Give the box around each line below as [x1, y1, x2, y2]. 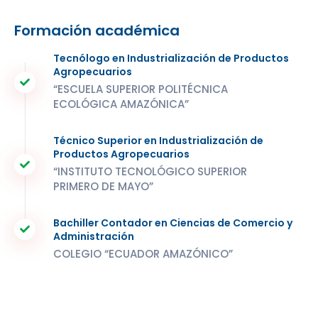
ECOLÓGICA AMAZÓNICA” [53, 97, 189, 111]
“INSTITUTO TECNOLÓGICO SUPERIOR [53, 164, 247, 179]
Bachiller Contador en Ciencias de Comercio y [53, 216, 292, 230]
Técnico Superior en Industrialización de [53, 133, 263, 148]
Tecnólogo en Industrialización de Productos [53, 51, 289, 65]
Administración [53, 229, 134, 243]
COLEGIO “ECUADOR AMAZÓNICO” [53, 246, 233, 261]
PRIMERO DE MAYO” [53, 179, 153, 194]
